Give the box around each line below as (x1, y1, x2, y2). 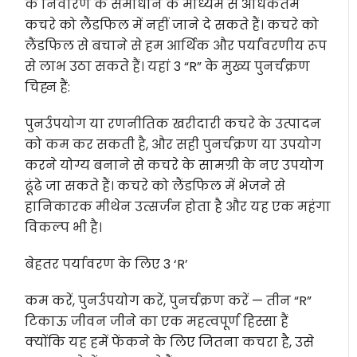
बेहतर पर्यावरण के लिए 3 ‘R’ (25, 255, 189, 273)
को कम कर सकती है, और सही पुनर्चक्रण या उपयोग (25, 135, 322, 154)
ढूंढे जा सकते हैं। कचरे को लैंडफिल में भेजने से (25, 177, 286, 195)
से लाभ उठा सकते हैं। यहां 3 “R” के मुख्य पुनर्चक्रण (25, 57, 311, 76)
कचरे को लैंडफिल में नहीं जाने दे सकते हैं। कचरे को (25, 16, 320, 34)
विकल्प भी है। (25, 218, 103, 237)
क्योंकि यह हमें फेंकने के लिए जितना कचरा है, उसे (25, 333, 315, 351)
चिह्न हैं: (25, 78, 71, 96)
